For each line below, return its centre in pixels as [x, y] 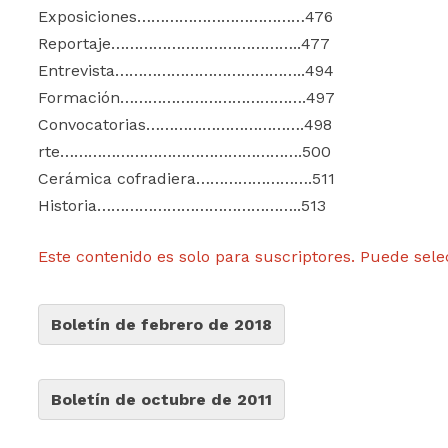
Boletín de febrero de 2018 [162, 324]
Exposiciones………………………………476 [186, 16]
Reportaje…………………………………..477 [184, 43]
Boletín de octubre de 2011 [162, 399]
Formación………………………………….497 [187, 97]
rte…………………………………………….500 [185, 151]
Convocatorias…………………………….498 [185, 124]
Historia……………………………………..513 [182, 205]
